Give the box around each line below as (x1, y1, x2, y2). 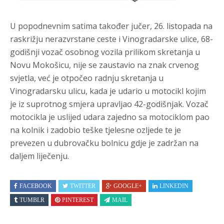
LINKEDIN (159, 182, 188, 189)
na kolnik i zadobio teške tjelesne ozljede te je (10, 124, 181, 135)
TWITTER (70, 182, 95, 189)
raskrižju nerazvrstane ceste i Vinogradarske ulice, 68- (10, 33, 213, 44)
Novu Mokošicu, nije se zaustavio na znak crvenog (10, 59, 199, 70)
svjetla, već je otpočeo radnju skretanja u (10, 72, 163, 83)
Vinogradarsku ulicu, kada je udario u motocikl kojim (10, 85, 206, 96)
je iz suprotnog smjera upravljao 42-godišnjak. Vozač (10, 98, 208, 109)
